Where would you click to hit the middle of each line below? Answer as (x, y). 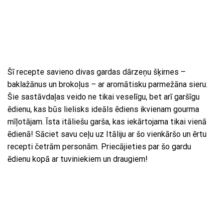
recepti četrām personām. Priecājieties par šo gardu (99, 146)
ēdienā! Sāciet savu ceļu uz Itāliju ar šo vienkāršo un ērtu (107, 134)
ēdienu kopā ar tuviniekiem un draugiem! (78, 159)
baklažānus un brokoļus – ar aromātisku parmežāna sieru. (108, 84)
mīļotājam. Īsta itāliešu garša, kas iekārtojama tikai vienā (107, 121)
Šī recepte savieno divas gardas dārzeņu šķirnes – (97, 72)
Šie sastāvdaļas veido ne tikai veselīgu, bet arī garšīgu (104, 97)
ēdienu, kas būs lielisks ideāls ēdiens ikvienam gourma (103, 109)
